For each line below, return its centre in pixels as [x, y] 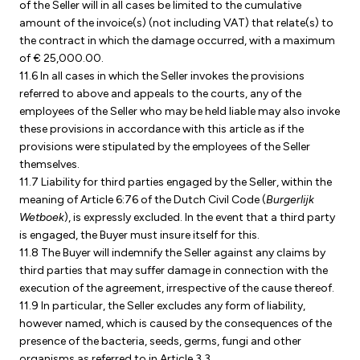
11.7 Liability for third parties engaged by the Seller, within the [176, 182]
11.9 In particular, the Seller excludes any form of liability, [162, 306]
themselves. [49, 164]
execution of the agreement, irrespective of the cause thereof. [177, 288]
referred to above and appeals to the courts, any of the [160, 94]
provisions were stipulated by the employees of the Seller [165, 147]
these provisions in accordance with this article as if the [162, 129]
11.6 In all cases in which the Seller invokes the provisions [162, 76]
